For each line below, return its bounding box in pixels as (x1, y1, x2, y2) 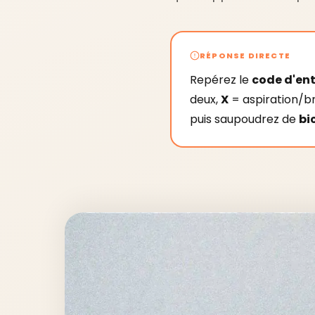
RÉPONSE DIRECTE (200, 50, 290, 61)
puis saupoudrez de (190, 111, 299, 127)
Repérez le (190, 72, 252, 88)
